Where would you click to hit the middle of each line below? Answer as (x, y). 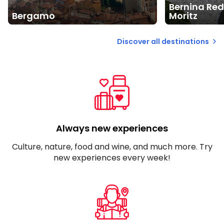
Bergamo (33, 15)
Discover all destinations (163, 41)
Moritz (183, 15)
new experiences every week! (112, 157)
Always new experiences (112, 128)
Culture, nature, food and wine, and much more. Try (112, 146)
